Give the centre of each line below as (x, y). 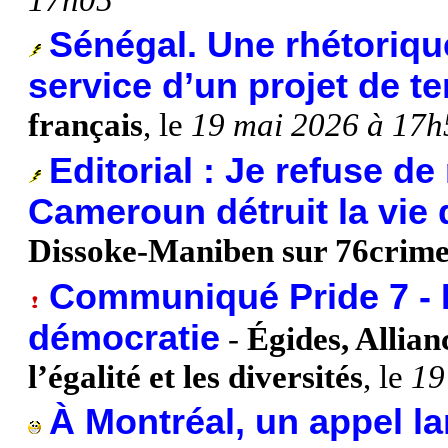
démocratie (124, 337)
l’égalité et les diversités (195, 376)
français (85, 125)
